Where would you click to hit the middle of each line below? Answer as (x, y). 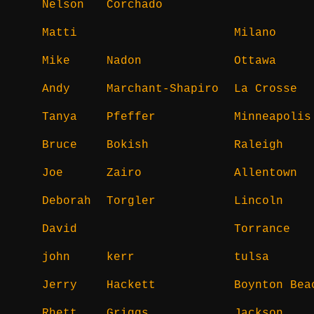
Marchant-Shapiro (163, 89)
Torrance (262, 229)
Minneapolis (273, 117)
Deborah (67, 201)
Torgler (131, 201)
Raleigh (259, 145)
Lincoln (259, 201)
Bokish (128, 145)
